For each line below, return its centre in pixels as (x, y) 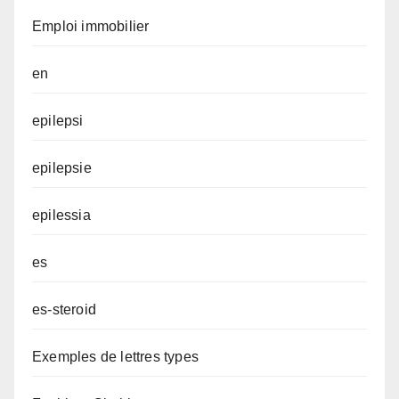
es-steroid (64, 310)
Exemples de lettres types (115, 357)
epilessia (61, 216)
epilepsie (62, 168)
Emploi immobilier (91, 27)
